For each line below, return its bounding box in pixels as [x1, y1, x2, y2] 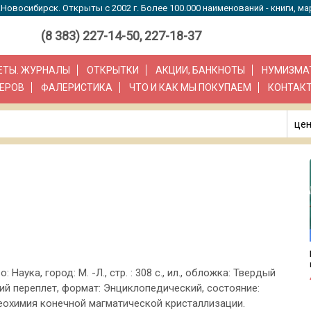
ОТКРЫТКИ [87, 65, 139, 76]
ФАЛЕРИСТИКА [41, 82, 112, 94]
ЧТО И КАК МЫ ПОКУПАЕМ [129, 82, 251, 94]
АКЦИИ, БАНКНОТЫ [155, 65, 245, 76]
